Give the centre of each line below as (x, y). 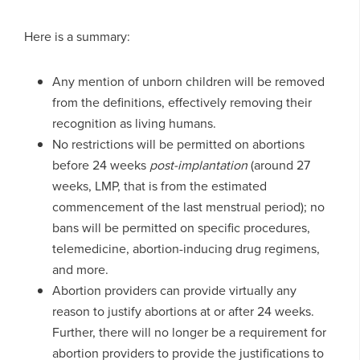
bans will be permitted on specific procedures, (181, 227)
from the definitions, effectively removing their (182, 102)
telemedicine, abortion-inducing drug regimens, (186, 248)
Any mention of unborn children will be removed (188, 81)
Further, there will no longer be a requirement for (189, 331)
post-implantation (198, 164)
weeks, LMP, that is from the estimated (159, 185)
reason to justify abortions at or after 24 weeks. (183, 311)
